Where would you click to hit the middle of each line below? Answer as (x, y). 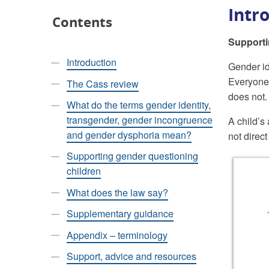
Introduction (92, 62)
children (84, 171)
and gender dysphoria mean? (129, 134)
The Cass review (103, 83)
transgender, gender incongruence (140, 119)
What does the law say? (117, 192)
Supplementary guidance (120, 214)
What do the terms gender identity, (139, 104)
